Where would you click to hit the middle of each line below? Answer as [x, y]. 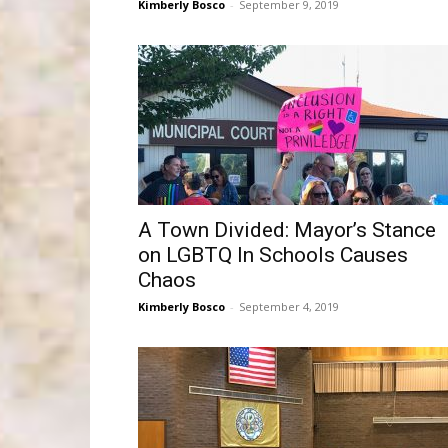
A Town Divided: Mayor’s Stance [287, 230]
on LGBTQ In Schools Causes [273, 255]
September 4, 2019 [289, 306]
